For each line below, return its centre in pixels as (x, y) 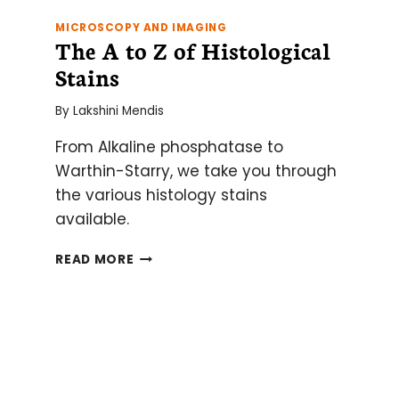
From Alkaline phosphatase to (170, 147)
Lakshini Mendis (118, 111)
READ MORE (95, 260)
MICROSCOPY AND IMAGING (141, 27)
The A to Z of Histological (193, 49)
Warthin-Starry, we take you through (196, 171)
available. (93, 220)
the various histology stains (162, 195)
